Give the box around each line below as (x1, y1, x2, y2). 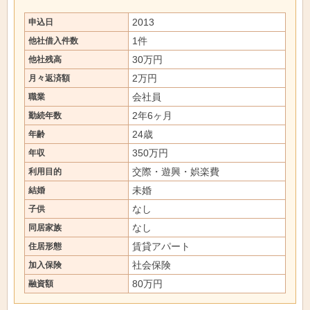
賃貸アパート (132, 241, 190, 252)
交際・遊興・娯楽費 (132, 166, 219, 177)
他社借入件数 (28, 36, 78, 46)
